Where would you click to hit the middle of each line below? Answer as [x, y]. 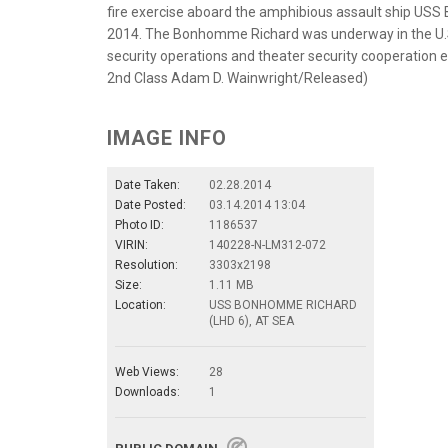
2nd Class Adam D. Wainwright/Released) [237, 77]
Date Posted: [150, 204]
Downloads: [147, 391]
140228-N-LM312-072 [267, 244]
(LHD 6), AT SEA [251, 320]
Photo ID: [139, 224]
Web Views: [147, 371]
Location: [140, 304]
